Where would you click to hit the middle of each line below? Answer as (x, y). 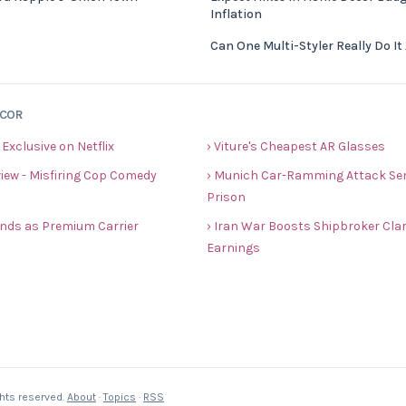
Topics (120, 397)
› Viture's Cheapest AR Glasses (296, 146)
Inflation (236, 14)
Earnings (233, 248)
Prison (226, 197)
